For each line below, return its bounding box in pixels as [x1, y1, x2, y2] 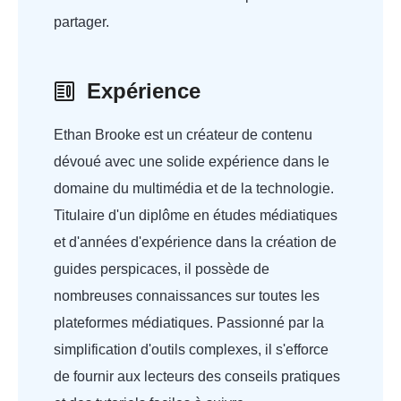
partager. [54, 14, 109, 30]
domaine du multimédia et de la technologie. [54, 181, 334, 196]
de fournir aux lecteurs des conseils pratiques [54, 369, 340, 384]
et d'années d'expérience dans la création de [54, 235, 337, 250]
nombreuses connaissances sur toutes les [54, 288, 320, 303]
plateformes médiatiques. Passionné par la [54, 315, 324, 330]
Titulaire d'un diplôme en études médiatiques [54, 208, 337, 223]
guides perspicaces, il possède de [54, 261, 269, 277]
